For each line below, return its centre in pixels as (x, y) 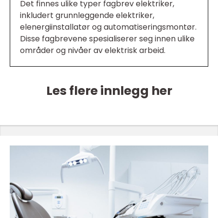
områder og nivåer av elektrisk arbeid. (93, 51)
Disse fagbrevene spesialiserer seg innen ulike (107, 39)
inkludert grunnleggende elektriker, (87, 16)
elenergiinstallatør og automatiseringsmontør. (108, 27)
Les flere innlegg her (109, 91)
